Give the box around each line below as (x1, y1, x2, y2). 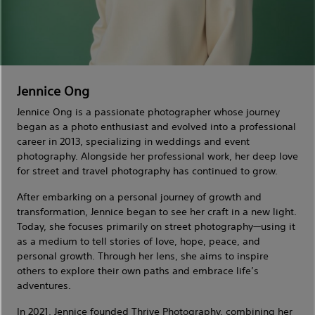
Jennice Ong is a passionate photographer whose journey (17, 105, 280, 117)
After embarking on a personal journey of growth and (17, 190, 262, 202)
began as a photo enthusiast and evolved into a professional (17, 120, 296, 132)
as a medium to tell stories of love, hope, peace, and (17, 234, 260, 247)
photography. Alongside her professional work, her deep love (17, 149, 298, 162)
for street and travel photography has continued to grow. (17, 164, 278, 176)
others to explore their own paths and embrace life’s (17, 264, 259, 276)
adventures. (17, 278, 71, 291)
